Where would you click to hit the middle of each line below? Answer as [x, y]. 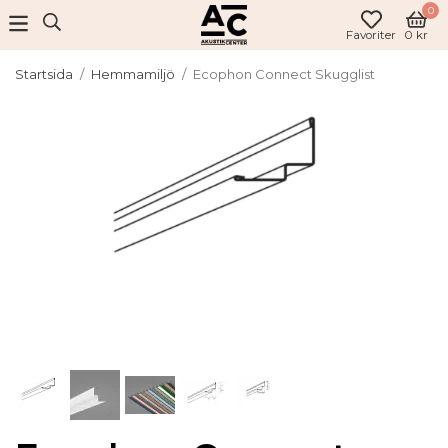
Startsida [44, 74]
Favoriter [371, 34]
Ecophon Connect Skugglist [284, 74]
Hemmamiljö [133, 74]
